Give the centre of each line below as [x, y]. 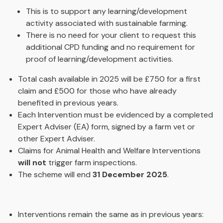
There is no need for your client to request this [111, 35]
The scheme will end [55, 174]
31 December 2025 [130, 174]
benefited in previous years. [68, 103]
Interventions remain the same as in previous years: [111, 214]
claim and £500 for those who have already [97, 91]
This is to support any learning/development [107, 11]
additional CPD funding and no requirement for [111, 47]
